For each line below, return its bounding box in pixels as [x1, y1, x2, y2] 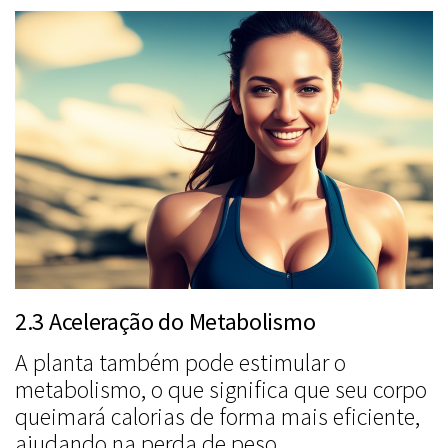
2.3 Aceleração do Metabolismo [15, 306, 316, 338]
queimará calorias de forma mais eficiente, [15, 401, 420, 433]
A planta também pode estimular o [15, 347, 346, 379]
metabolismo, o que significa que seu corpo [15, 374, 427, 406]
